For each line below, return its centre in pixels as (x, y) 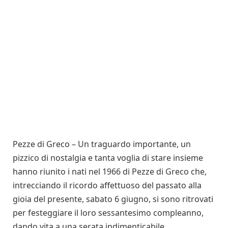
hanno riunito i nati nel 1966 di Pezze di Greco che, (110, 171)
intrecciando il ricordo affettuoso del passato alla (107, 185)
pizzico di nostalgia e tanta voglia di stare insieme (108, 158)
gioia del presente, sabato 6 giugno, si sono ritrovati (113, 199)
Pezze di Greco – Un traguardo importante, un (102, 144)
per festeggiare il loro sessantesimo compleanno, (108, 212)
